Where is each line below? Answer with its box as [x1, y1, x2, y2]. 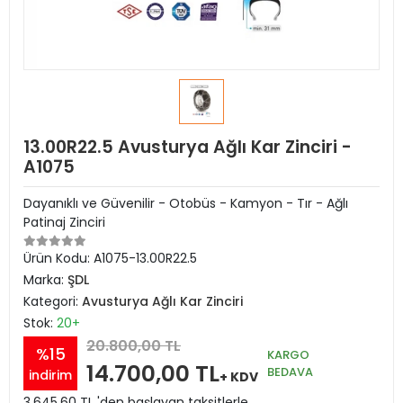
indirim [29, 365, 72, 384]
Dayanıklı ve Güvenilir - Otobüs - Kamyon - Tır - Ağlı [23, 194, 348, 212]
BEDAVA [267, 363, 313, 381]
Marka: [23, 271, 67, 289]
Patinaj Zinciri [23, 213, 105, 231]
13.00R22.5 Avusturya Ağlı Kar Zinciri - [23, 135, 352, 159]
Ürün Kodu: [23, 249, 94, 267]
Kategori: [23, 292, 82, 310]
